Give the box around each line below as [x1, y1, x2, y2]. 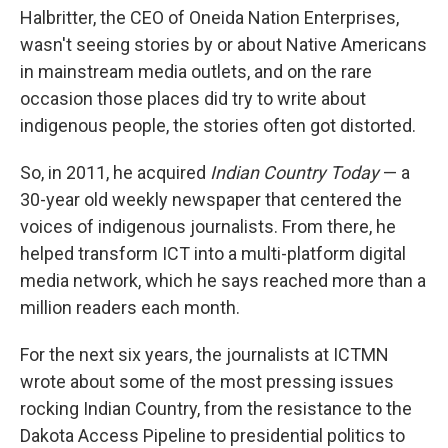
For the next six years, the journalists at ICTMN [20, 344, 389, 365]
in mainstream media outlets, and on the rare [20, 61, 372, 82]
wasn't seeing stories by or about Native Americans [20, 34, 427, 55]
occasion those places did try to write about [20, 88, 366, 109]
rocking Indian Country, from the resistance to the [20, 398, 412, 419]
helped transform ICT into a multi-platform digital [20, 243, 406, 264]
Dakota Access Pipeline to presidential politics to [20, 425, 405, 446]
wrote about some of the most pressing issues [20, 371, 394, 392]
